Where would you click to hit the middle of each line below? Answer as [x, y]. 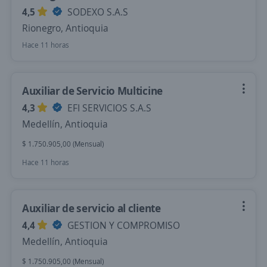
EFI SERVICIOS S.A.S [108, 108]
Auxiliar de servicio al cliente [91, 208]
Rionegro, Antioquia [65, 28]
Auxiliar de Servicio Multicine [92, 91]
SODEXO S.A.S [97, 12]
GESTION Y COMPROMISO [122, 225]
